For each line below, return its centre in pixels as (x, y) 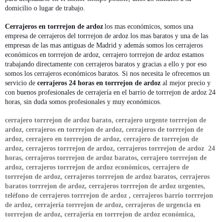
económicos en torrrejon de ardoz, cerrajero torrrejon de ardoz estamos (104, 55)
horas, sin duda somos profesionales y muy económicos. (83, 102)
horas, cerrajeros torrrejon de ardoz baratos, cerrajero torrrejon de (106, 158)
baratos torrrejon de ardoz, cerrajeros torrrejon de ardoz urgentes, (105, 186)
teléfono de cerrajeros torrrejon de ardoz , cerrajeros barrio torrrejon (109, 195)
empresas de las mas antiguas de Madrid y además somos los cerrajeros (104, 45)
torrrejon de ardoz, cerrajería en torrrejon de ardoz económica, (100, 214)
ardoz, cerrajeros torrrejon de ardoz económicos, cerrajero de (97, 167)
